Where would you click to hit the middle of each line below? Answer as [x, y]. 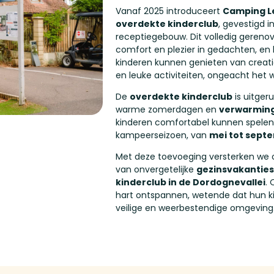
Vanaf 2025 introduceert [169, 11]
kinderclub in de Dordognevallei [191, 182]
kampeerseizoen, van [162, 135]
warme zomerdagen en [167, 109]
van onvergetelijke [156, 169]
